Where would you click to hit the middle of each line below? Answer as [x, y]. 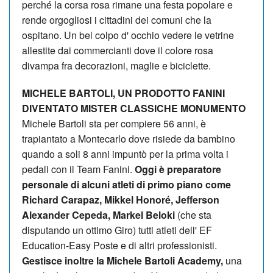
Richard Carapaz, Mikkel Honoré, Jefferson [121, 199]
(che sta [193, 214]
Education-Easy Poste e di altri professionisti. [119, 245]
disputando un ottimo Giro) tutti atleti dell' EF [117, 230]
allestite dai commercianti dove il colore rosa [118, 50]
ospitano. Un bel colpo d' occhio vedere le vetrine [128, 35]
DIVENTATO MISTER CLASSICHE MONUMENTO [134, 108]
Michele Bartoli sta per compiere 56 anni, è [114, 123]
